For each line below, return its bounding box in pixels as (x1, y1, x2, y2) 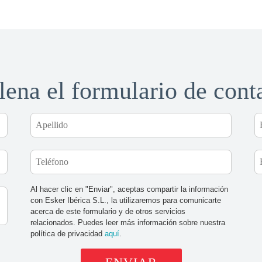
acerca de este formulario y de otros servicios (30, 207, 185, 216)
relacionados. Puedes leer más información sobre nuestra (30, 218, 225, 227)
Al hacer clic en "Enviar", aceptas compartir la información (30, 185, 228, 194)
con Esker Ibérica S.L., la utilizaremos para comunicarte (30, 196, 221, 205)
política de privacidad (30, 229, 105, 239)
